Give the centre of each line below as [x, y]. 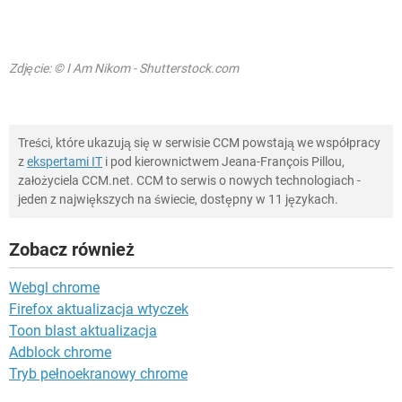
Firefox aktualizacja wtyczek [99, 309]
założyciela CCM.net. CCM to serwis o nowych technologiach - [189, 180]
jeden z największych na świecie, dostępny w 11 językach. [178, 199]
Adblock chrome [60, 352]
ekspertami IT [65, 161]
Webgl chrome [54, 287]
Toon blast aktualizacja [83, 330]
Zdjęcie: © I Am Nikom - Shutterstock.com [124, 68]
